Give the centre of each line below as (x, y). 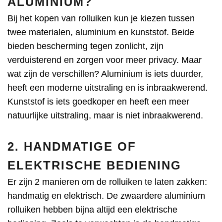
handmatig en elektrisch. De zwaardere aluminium (106, 196)
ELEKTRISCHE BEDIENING (94, 165)
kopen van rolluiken (73, 18)
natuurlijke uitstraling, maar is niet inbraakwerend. (105, 115)
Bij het (21, 18)
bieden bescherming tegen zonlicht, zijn (85, 46)
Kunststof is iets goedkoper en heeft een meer (98, 102)
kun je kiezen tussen (153, 18)
